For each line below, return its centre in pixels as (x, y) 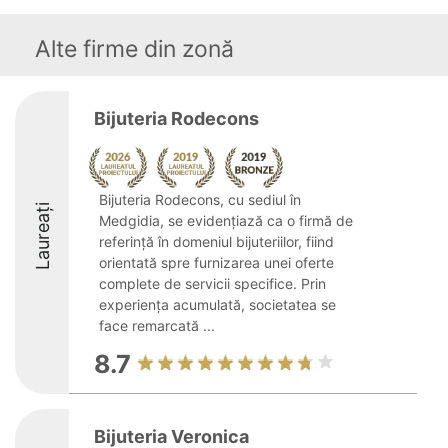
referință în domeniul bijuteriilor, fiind (216, 241)
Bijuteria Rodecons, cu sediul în (200, 199)
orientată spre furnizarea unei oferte (216, 262)
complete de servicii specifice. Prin (212, 283)
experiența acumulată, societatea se (217, 304)
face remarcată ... (157, 325)
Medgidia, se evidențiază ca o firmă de (226, 220)
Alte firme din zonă (134, 49)
